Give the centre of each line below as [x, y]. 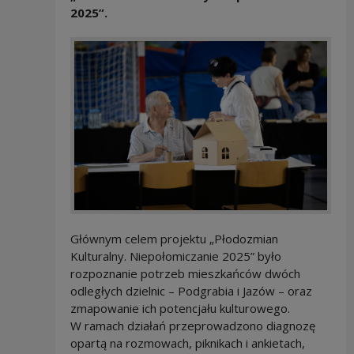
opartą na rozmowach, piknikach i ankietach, [187, 343]
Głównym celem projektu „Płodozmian [174, 238]
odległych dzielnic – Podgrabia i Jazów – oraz [191, 290]
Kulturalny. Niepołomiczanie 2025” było [175, 256]
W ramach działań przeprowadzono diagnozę [192, 325]
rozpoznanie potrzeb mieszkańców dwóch [185, 273]
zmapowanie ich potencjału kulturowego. [180, 308]
